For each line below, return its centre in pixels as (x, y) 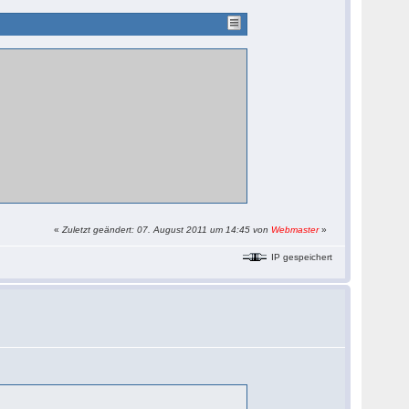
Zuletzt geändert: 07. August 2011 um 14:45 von (167, 230)
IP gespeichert (301, 257)
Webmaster (295, 230)
